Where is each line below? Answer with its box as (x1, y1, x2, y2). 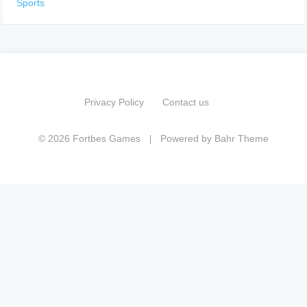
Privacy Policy (84, 97, 144, 108)
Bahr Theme (214, 133, 269, 145)
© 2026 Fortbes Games (38, 133, 140, 145)
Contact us (162, 97, 209, 108)
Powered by (158, 133, 214, 145)
